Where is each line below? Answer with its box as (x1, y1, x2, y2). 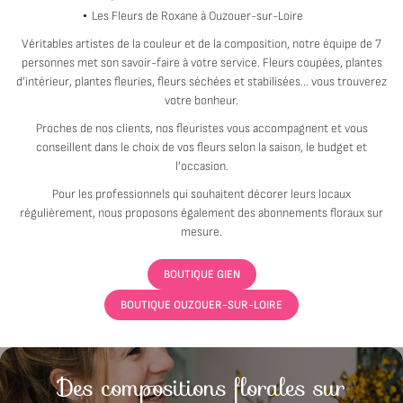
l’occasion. (175, 158, 228, 175)
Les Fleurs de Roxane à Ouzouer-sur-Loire (91, 8, 303, 24)
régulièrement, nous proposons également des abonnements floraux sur (20, 205, 383, 221)
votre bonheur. (165, 93, 238, 109)
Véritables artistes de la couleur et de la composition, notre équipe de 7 (22, 36, 381, 52)
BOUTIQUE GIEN (163, 267, 240, 282)
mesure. (181, 224, 222, 240)
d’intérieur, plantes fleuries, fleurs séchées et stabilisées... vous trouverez (16, 74, 387, 90)
